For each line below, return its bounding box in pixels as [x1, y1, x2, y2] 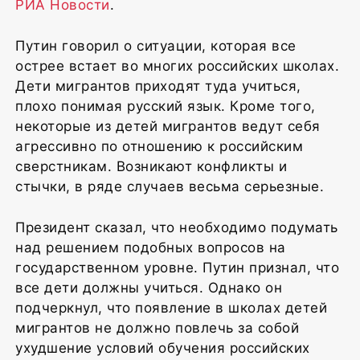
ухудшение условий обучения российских [15, 339, 310, 356]
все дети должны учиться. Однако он [15, 279, 282, 296]
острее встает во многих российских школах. [15, 57, 339, 74]
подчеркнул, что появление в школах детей [15, 299, 327, 316]
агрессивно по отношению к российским [15, 137, 303, 154]
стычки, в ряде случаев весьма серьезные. [15, 178, 324, 194]
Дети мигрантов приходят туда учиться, [15, 77, 301, 94]
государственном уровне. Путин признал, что [15, 259, 339, 276]
